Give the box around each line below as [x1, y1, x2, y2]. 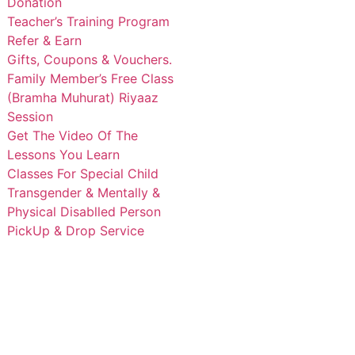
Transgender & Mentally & [7, 185, 160, 201]
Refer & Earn [7, 32, 82, 49]
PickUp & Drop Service [7, 223, 144, 239]
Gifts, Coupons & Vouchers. [7, 52, 172, 68]
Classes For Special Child [7, 166, 158, 182]
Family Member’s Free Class [7, 71, 174, 87]
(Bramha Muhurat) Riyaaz [7, 90, 158, 106]
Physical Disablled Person [7, 204, 161, 220]
